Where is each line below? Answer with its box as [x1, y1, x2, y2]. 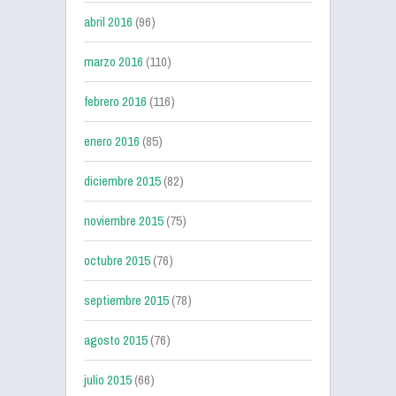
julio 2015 [84, 370, 132, 389]
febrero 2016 [84, 92, 147, 110]
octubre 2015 [84, 251, 150, 270]
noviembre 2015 [84, 211, 164, 230]
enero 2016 [84, 132, 140, 150]
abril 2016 [84, 12, 133, 31]
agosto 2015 [84, 331, 148, 349]
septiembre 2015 [84, 291, 169, 309]
